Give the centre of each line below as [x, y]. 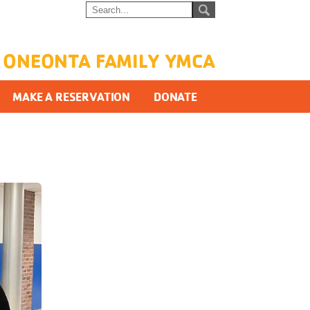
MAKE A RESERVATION [71, 97]
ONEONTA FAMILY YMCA [109, 61]
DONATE [175, 97]
